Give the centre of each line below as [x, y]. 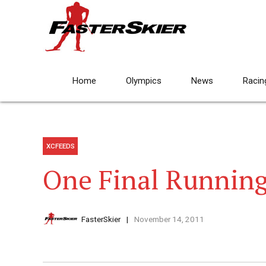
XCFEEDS [60, 146]
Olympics [144, 81]
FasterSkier [101, 219]
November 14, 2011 [169, 219]
